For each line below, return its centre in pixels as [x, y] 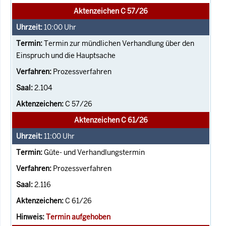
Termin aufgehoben [78, 217]
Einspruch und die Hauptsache [66, 55]
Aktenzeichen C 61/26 [111, 120]
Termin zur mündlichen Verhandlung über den [119, 43]
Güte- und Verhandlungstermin [94, 152]
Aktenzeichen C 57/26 [111, 11]
